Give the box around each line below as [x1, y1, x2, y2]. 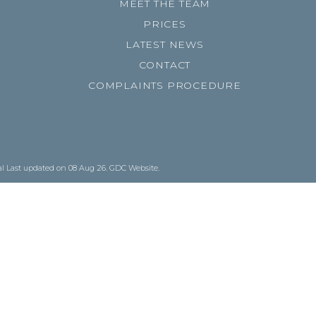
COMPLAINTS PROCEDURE [88, 79, 241, 92]
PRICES [143, 18, 186, 30]
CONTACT [138, 59, 191, 71]
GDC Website [109, 162, 158, 173]
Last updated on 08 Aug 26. [6, 162, 109, 173]
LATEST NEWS [126, 38, 204, 51]
